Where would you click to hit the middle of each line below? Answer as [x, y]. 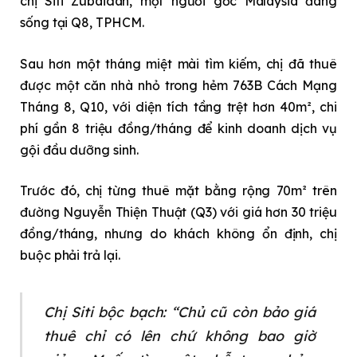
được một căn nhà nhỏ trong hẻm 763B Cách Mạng [178, 85]
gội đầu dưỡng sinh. [79, 149]
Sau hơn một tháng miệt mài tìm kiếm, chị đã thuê [178, 63]
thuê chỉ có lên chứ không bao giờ [180, 336]
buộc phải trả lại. [70, 255]
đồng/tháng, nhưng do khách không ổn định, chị [178, 234]
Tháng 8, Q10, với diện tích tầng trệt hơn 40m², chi [178, 106]
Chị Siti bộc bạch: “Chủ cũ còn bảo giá [180, 312]
